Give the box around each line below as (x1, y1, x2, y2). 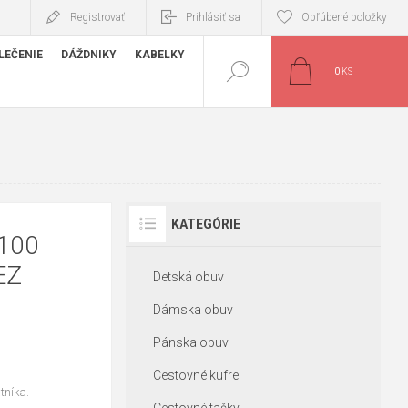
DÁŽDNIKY (61, 48, 117, 62)
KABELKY (135, 48, 185, 62)
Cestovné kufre (152, 368, 239, 382)
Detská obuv (152, 270, 224, 284)
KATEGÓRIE (170, 217, 240, 231)
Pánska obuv (152, 335, 229, 350)
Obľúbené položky (301, 11, 387, 24)
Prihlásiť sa (186, 11, 240, 24)
